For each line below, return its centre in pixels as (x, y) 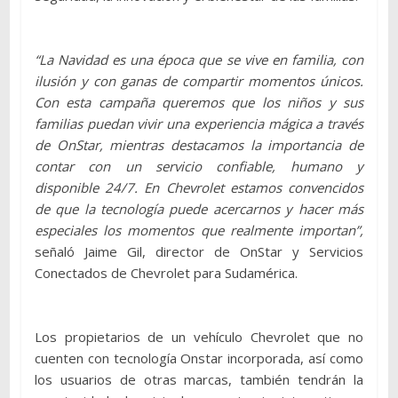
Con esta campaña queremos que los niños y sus (199, 102)
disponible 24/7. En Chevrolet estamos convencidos (199, 187)
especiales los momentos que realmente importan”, (199, 230)
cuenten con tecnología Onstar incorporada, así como (199, 358)
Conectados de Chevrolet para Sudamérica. (166, 272)
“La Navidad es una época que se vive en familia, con (199, 59)
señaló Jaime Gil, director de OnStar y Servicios (199, 251)
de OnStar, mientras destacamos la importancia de (199, 144)
